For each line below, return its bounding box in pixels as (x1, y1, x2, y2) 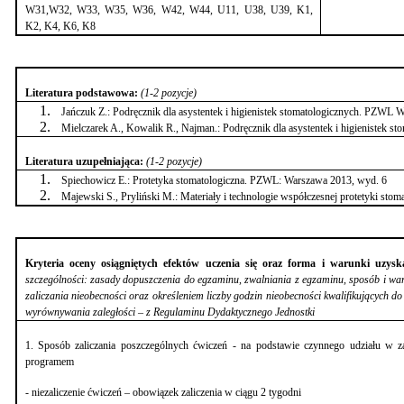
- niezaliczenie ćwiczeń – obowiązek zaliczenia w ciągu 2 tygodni (24, 385, 301, 399)
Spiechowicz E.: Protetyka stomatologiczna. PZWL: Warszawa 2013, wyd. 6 (60, 173, 387, 187)
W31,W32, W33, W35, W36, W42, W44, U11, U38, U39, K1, (24, 3, 314, 16)
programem (24, 354, 74, 368)
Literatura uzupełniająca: (24, 154, 146, 168)
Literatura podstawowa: (24, 86, 141, 99)
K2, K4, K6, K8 (24, 19, 96, 32)
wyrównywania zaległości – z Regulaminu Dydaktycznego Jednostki (24, 305, 315, 318)
